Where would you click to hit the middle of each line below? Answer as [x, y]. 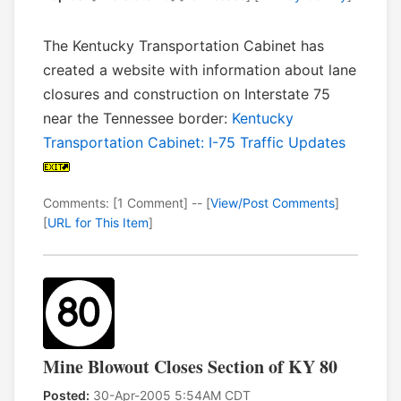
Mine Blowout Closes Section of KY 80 [190, 367]
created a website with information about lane [200, 70]
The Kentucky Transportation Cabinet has [183, 46]
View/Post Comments [273, 203]
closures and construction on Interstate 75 [187, 94]
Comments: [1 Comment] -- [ [127, 203]
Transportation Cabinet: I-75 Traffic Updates [194, 143]
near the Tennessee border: [137, 119]
